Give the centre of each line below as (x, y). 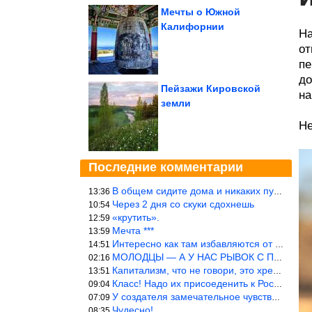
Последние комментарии (166, 167)
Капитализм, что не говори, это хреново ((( (193, 270)
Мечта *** (133, 231)
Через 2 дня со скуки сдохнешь (183, 204)
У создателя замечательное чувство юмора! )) (192, 297)
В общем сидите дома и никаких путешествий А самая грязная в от (193, 191)
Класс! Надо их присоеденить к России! (193, 283)
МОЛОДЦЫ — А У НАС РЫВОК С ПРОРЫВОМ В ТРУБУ (193, 257)
